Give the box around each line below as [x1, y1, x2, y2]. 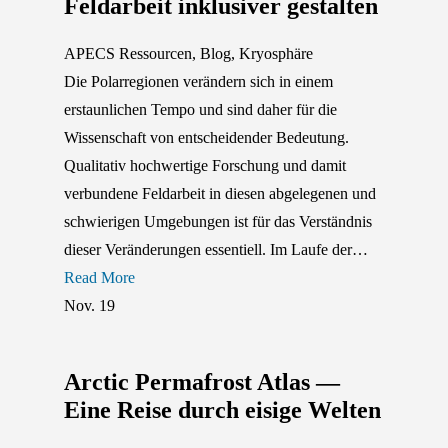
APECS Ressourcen [64, 44, 192, 62]
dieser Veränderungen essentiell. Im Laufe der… [64, 240, 368, 258]
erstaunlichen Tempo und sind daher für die [64, 100, 337, 118]
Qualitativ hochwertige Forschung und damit [64, 156, 346, 174]
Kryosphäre [239, 44, 313, 62]
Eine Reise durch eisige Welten [64, 396, 381, 423]
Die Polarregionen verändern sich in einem [64, 72, 333, 90]
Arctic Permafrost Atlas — [64, 368, 340, 395]
